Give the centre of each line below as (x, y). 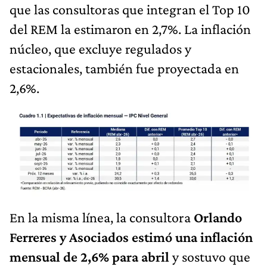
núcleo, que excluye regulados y (100, 48)
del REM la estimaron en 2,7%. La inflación (130, 29)
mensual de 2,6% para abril (91, 256)
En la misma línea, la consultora (100, 217)
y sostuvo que (211, 256)
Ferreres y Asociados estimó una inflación (131, 237)
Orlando (216, 217)
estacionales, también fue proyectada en (124, 68)
